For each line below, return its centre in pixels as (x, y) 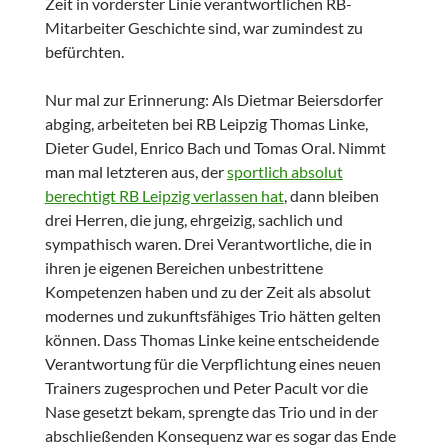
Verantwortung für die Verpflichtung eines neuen (212, 364)
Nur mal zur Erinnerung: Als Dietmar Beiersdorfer (213, 100)
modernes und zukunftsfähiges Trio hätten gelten (212, 316)
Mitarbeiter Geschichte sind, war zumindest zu (203, 28)
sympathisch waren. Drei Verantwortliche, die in (208, 244)
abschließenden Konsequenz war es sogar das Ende (220, 436)
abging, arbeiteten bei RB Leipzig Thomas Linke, (206, 124)
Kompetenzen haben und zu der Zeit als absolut (207, 292)
